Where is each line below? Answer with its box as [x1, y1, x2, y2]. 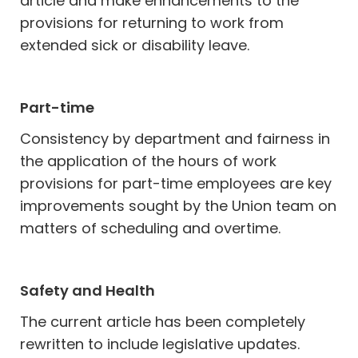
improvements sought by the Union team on [20, 196, 337, 216]
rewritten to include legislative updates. [20, 334, 300, 354]
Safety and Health [20, 280, 156, 300]
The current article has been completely [20, 312, 306, 332]
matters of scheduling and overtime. [20, 218, 281, 238]
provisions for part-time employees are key [20, 173, 332, 193]
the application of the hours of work [20, 151, 277, 171]
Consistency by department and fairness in [20, 129, 331, 149]
